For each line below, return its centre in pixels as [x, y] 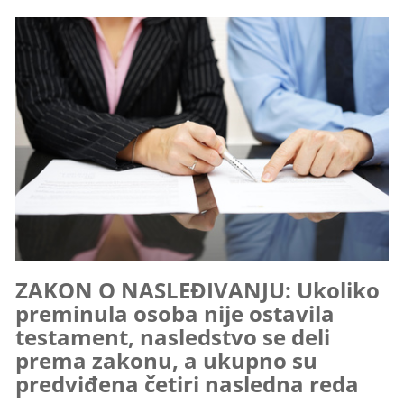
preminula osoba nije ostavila [175, 313]
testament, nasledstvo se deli [173, 336]
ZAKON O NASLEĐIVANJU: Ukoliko [198, 289]
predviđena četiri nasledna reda [188, 383]
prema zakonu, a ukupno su [167, 360]
